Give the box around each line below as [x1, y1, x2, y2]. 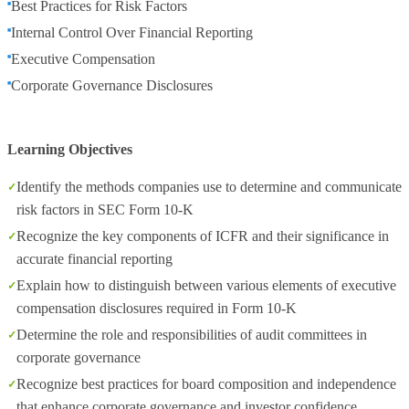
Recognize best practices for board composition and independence [16, 376, 396, 392]
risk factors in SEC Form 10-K [16, 202, 194, 217]
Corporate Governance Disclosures [11, 78, 213, 93]
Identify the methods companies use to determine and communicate [16, 179, 402, 194]
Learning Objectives [7, 142, 132, 157]
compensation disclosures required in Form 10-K [16, 300, 297, 316]
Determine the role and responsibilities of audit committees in [16, 327, 367, 342]
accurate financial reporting [16, 251, 173, 267]
